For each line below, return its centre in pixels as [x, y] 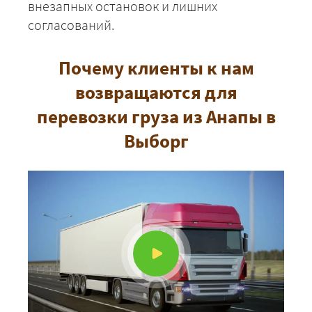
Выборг [156, 140]
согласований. [71, 24]
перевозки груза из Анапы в [156, 116]
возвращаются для [156, 92]
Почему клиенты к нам [156, 67]
